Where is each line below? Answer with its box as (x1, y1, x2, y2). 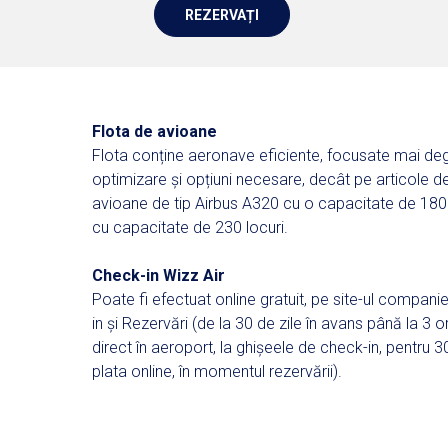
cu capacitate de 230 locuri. (92, 218, 288, 237)
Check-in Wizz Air (92, 266, 225, 285)
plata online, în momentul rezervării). (92, 362, 342, 381)
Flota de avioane (92, 122, 217, 141)
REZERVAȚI (185, 6, 259, 23)
